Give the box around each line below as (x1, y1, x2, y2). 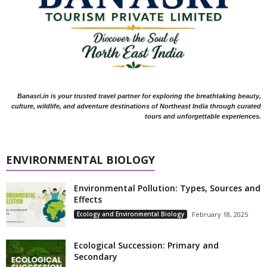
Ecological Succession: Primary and (74, 239, 219, 251)
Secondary (74, 250, 117, 262)
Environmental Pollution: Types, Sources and (74, 182, 260, 194)
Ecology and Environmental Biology (77, 209, 184, 218)
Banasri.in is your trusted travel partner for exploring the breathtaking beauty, (17, 92, 261, 100)
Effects (74, 193, 102, 205)
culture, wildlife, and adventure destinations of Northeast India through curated (11, 102, 261, 110)
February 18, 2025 (192, 209, 248, 219)
